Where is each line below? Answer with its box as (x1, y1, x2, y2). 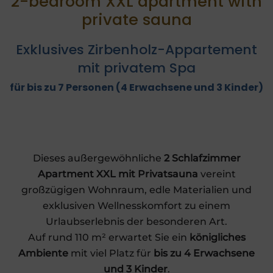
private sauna (81, 9, 192, 31)
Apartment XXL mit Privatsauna (37, 168, 200, 180)
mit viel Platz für (71, 247, 154, 260)
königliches (189, 232, 246, 244)
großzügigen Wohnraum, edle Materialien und (21, 184, 252, 196)
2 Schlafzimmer (163, 152, 241, 165)
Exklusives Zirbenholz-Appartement (16, 40, 257, 60)
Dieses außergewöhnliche (32, 152, 164, 165)
